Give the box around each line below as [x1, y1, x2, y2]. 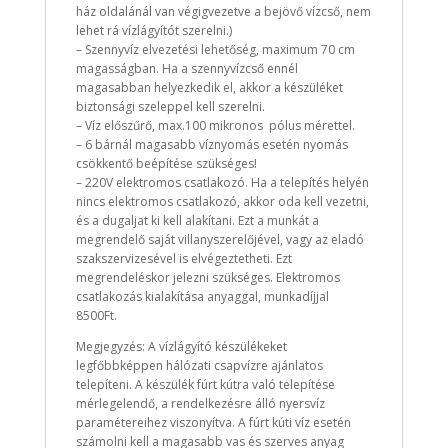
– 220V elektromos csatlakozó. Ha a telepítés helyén [75, 174, 369, 192]
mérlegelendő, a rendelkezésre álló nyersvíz [75, 395, 325, 413]
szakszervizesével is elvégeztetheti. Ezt [75, 250, 292, 268]
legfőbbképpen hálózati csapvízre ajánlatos [75, 357, 323, 375]
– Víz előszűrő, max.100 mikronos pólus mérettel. [75, 117, 355, 135]
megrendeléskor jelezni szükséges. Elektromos [75, 269, 340, 287]
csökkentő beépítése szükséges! [75, 155, 257, 173]
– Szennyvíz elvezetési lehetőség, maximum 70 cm [75, 41, 355, 59]
